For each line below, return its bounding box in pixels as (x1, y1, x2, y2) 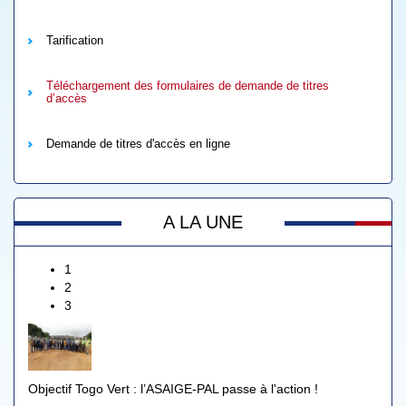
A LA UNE (163, 212, 243, 232)
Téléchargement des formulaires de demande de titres (46, 79, 329, 92)
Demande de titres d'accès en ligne (46, 137, 230, 150)
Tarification (46, 34, 103, 47)
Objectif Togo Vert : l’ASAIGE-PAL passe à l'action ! (28, 382, 318, 396)
